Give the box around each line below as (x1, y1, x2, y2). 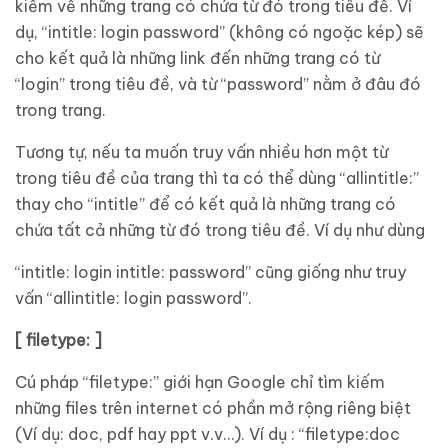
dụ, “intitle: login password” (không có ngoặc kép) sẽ (15, 22, 424, 42)
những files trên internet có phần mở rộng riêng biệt (15, 398, 411, 418)
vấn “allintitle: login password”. (15, 288, 252, 308)
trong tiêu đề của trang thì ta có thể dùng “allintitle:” (15, 168, 419, 188)
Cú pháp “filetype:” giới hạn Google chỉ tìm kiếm (15, 372, 385, 392)
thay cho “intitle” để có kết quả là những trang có (15, 194, 396, 214)
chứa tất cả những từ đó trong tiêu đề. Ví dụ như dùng (15, 220, 425, 240)
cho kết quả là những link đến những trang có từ (15, 48, 380, 68)
